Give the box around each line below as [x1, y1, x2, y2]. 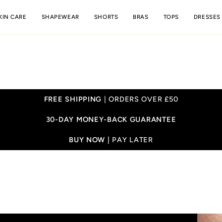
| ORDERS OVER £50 [102, 95, 178, 104]
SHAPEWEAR [41, 13, 79, 20]
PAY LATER [112, 135, 153, 144]
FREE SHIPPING [44, 95, 102, 104]
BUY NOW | [69, 135, 112, 144]
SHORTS [94, 13, 118, 20]
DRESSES [193, 13, 221, 20]
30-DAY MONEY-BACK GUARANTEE [46, 115, 176, 124]
